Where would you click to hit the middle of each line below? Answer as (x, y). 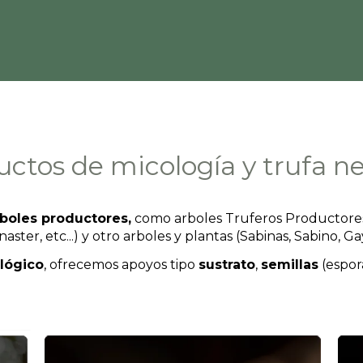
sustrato (227, 264)
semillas (290, 264)
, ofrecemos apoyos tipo (121, 264)
